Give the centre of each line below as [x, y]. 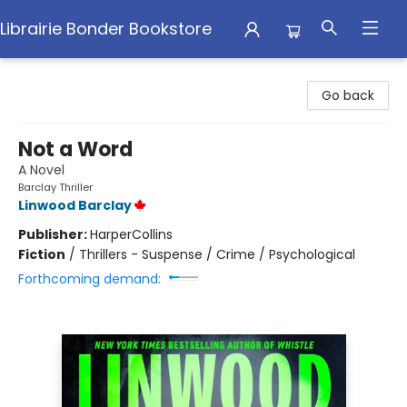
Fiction [42, 254]
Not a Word [75, 149]
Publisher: [54, 234]
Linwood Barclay [75, 205]
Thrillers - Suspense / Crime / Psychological [217, 254]
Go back [348, 95]
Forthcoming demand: [89, 279]
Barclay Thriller [55, 187]
